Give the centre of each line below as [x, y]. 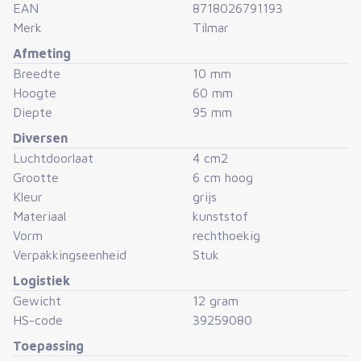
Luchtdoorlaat [53, 158]
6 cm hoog [223, 178]
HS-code [38, 320]
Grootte [36, 178]
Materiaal [39, 216]
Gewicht [37, 301]
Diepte [33, 112]
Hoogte [35, 93]
